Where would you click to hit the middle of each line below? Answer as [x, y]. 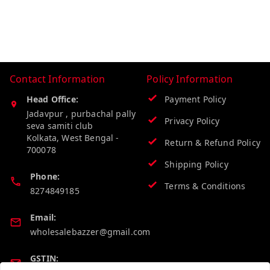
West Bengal [88, 138]
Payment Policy [196, 99]
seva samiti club [60, 126]
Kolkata [42, 138]
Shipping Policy [196, 165]
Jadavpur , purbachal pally [81, 114]
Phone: [45, 177]
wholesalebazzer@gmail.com [90, 232]
